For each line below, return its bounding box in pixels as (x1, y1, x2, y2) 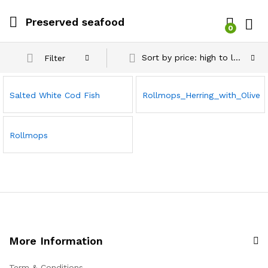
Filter (44, 53, 66, 63)
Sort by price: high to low (233, 53, 241, 62)
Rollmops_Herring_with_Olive (142, 90, 260, 100)
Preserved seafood (25, 16, 124, 28)
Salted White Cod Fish (10, 90, 100, 100)
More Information (9, 234, 103, 247)
